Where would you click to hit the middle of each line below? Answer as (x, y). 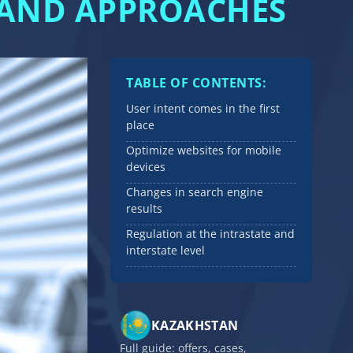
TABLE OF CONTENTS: (196, 83)
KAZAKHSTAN (195, 325)
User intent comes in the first (203, 109)
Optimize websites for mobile (204, 150)
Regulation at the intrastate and (210, 234)
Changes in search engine (195, 192)
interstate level (165, 251)
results (144, 209)
